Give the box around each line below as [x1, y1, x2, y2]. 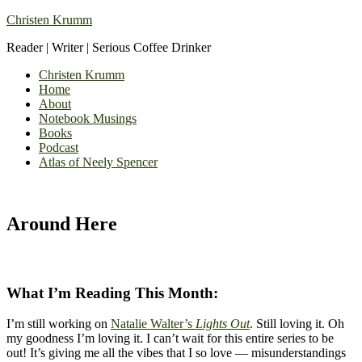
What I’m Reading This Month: [6, 284, 218, 301]
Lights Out [196, 317, 250, 331]
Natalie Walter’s [111, 317, 196, 331]
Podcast [39, 141, 78, 154]
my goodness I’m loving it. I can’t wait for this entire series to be [6, 331, 334, 346]
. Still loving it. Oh [250, 317, 344, 331]
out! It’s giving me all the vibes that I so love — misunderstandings [6, 346, 346, 360]
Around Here [6, 213, 117, 234]
